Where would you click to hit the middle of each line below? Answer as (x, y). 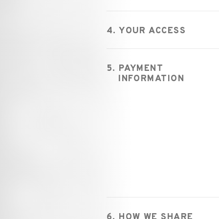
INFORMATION (151, 79)
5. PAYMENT (135, 69)
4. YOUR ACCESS (146, 31)
